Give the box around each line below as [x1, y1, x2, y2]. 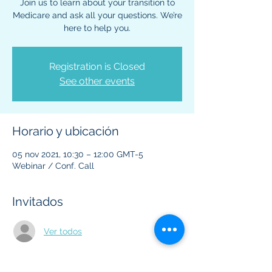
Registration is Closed [49, 61, 145, 72]
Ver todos [44, 226, 82, 236]
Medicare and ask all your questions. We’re [12, 10, 182, 20]
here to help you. [64, 23, 131, 33]
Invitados [12, 194, 63, 209]
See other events [59, 75, 135, 87]
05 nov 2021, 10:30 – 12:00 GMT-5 [12, 149, 143, 159]
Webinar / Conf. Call [12, 161, 94, 171]
